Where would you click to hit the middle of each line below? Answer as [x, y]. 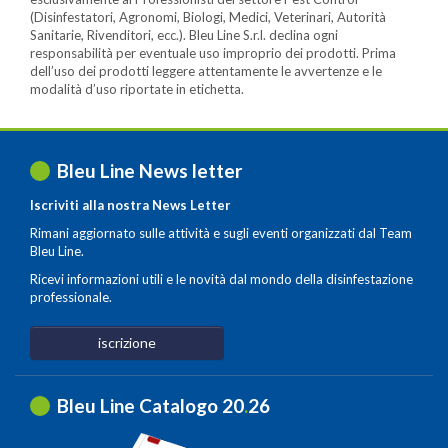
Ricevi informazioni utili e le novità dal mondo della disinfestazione [221, 278]
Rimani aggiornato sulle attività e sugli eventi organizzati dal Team [221, 232]
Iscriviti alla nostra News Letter [130, 204]
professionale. [71, 296]
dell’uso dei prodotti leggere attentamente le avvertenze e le [206, 70]
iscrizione [127, 342]
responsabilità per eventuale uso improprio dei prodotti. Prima [213, 52]
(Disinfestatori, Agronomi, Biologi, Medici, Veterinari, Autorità [208, 16]
